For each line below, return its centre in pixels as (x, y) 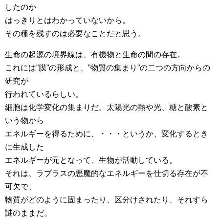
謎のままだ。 (28, 213)
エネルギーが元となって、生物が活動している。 (91, 160)
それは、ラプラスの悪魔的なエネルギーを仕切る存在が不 (107, 173)
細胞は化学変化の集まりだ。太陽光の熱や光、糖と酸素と (107, 107)
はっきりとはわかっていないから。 (67, 20)
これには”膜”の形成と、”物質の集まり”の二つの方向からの (108, 68)
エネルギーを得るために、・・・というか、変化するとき (107, 134)
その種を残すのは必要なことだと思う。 (75, 33)
